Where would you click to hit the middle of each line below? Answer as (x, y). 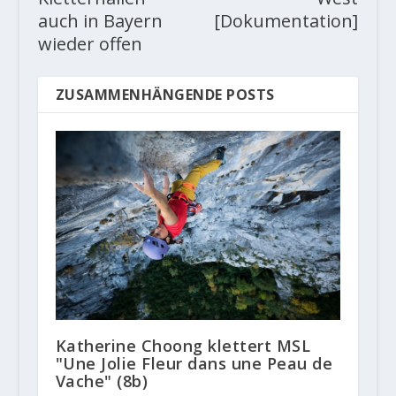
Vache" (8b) (102, 381)
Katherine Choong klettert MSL (183, 345)
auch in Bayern (100, 21)
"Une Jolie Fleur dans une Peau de (194, 363)
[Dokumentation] (286, 21)
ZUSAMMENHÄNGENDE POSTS (165, 95)
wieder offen (90, 44)
